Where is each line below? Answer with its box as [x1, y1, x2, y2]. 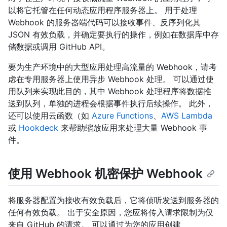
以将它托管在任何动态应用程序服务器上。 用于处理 [8, 5, 197, 16]
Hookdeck [19, 123, 58, 133]
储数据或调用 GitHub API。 [8, 42, 110, 52]
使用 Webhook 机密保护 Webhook [8, 166, 203, 181]
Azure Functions [92, 110, 153, 121]
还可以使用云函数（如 [8, 110, 92, 121]
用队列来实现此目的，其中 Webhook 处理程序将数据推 [8, 86, 211, 97]
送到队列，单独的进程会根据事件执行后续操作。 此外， [8, 98, 213, 109]
